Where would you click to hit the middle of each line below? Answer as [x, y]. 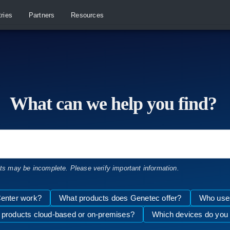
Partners [42, 15]
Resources [87, 15]
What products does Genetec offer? [120, 198]
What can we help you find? [115, 103]
